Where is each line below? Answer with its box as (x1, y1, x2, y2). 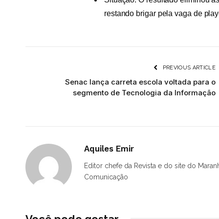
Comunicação (84, 173, 128, 181)
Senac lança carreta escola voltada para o (65, 77, 216, 87)
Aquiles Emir (84, 143, 134, 153)
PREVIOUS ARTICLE (161, 64, 216, 71)
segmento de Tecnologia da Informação (73, 88, 216, 97)
